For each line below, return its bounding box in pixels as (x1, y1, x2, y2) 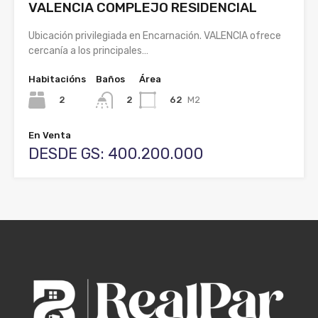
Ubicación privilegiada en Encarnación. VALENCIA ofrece (28, 29, 281, 42)
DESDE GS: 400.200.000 (28, 144, 204, 164)
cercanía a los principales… (28, 44, 148, 57)
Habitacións (28, 73, 86, 84)
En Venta (28, 130, 71, 141)
